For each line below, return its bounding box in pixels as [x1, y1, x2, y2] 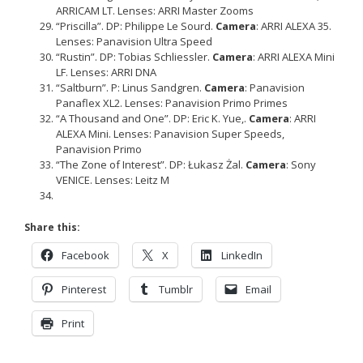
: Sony [286, 157, 316, 172]
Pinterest [62, 281, 106, 297]
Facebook [62, 247, 109, 263]
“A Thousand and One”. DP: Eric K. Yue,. [56, 111, 249, 126]
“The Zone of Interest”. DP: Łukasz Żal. [56, 157, 246, 172]
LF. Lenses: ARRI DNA [56, 65, 156, 79]
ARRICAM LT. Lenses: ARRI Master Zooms [56, 3, 254, 18]
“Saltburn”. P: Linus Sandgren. [56, 80, 204, 95]
